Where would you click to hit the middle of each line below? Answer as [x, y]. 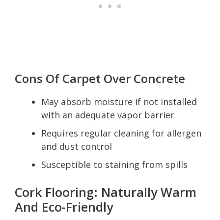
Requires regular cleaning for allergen [121, 133]
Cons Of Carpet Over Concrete [100, 78]
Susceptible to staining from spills [114, 164]
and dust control [77, 146]
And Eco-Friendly [64, 206]
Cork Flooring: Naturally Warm [106, 192]
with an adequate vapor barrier [108, 115]
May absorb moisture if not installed [119, 101]
